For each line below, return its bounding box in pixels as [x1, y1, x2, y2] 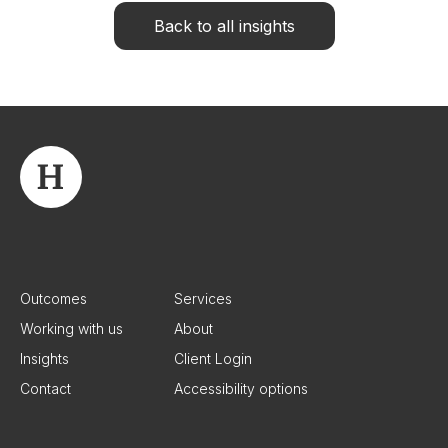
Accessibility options [174, 380, 308, 398]
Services [174, 290, 232, 308]
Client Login [174, 350, 252, 368]
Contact [20, 380, 71, 398]
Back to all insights [153, 16, 295, 37]
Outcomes [20, 290, 87, 308]
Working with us [20, 320, 123, 338]
